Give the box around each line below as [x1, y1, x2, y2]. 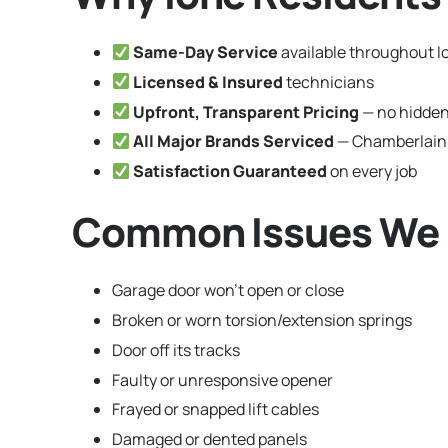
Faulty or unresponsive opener [112, 368, 333, 391]
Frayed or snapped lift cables [112, 398, 319, 421]
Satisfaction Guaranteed [133, 160, 328, 183]
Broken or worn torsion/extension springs [112, 308, 412, 331]
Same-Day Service [133, 40, 279, 63]
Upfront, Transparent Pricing [133, 100, 360, 123]
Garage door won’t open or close [112, 279, 344, 302]
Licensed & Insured [133, 70, 284, 93]
